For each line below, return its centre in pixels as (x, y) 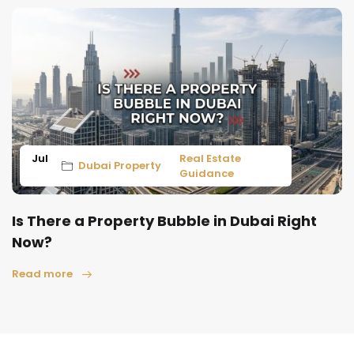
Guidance (206, 173)
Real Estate (210, 158)
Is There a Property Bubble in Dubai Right (164, 220)
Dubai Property (120, 166)
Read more (42, 273)
